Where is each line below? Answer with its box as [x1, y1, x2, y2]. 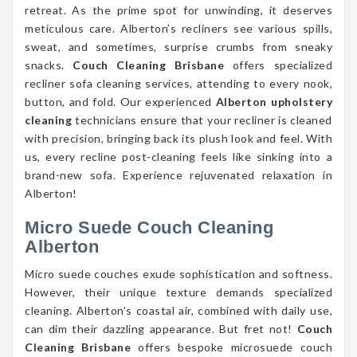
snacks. [25, 57, 73, 72]
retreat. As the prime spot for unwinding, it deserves [25, 2, 332, 17]
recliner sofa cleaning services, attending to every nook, [25, 76, 332, 90]
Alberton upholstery [215, 94, 333, 108]
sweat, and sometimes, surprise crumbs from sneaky [25, 39, 332, 53]
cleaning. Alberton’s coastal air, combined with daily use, [25, 303, 332, 317]
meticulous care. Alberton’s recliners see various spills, [25, 21, 332, 35]
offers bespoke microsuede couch [131, 339, 332, 354]
